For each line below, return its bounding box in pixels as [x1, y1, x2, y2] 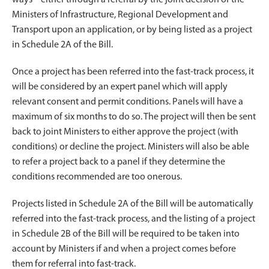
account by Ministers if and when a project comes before [12, 244, 236, 254]
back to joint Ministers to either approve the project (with [12, 127, 238, 137]
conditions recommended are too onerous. [12, 172, 184, 182]
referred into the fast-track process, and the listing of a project [12, 214, 255, 224]
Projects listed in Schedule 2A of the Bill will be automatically [12, 199, 253, 209]
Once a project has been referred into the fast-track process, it [12, 67, 254, 77]
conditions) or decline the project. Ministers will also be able [12, 142, 249, 152]
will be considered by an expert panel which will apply [12, 82, 228, 92]
